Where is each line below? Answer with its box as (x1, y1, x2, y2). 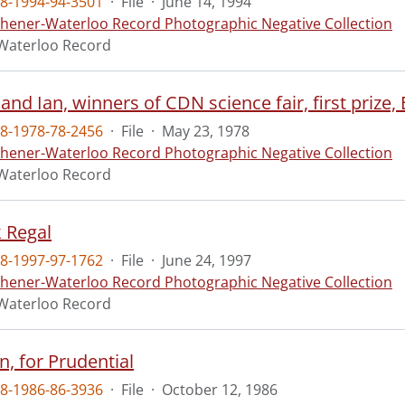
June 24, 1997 (162, 250, 251, 270)
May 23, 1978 (162, 121, 250, 141)
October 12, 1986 (162, 380, 278, 400)
